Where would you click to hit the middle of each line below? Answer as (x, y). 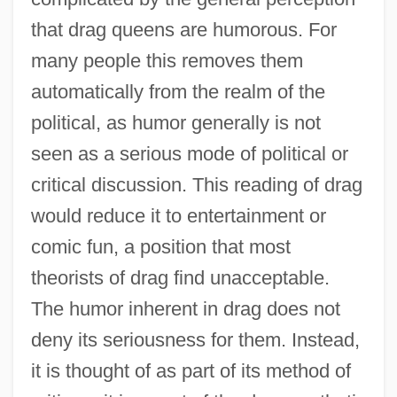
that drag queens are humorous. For (183, 29)
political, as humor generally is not (175, 122)
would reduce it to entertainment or (178, 215)
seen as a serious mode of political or (189, 153)
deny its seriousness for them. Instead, (195, 339)
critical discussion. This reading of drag (196, 184)
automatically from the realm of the (178, 91)
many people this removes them (167, 60)
